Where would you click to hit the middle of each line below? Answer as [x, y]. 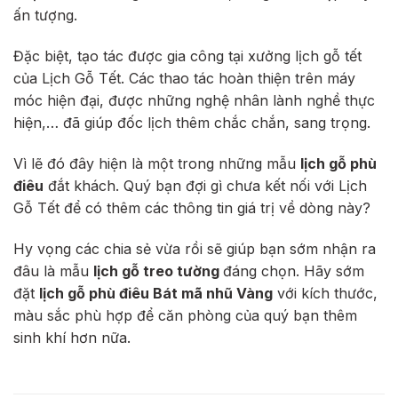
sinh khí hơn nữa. [72, 337]
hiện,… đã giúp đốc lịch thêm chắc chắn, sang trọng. [192, 122]
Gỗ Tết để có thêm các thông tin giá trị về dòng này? [192, 207]
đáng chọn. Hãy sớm [294, 271]
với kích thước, [325, 293]
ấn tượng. [45, 16]
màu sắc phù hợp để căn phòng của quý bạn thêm [185, 315]
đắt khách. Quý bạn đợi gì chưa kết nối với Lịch [205, 185]
